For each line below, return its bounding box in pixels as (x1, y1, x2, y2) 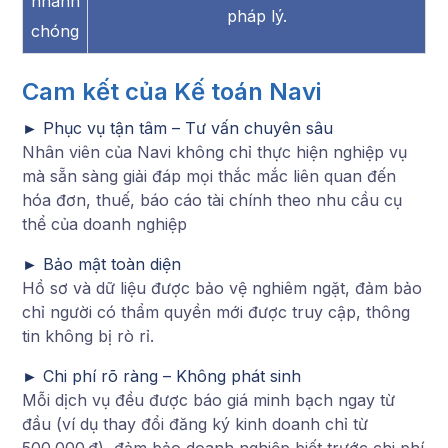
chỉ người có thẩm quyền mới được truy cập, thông (22, 301, 410, 322)
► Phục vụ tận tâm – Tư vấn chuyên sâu (22, 117, 333, 138)
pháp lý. (226, 5, 287, 26)
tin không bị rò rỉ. (22, 325, 154, 346)
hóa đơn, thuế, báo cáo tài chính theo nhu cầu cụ (22, 189, 402, 210)
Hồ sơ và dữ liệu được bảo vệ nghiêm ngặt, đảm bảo (22, 277, 422, 298)
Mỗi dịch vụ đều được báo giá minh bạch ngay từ (22, 389, 395, 410)
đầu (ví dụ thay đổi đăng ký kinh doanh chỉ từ (22, 413, 368, 434)
